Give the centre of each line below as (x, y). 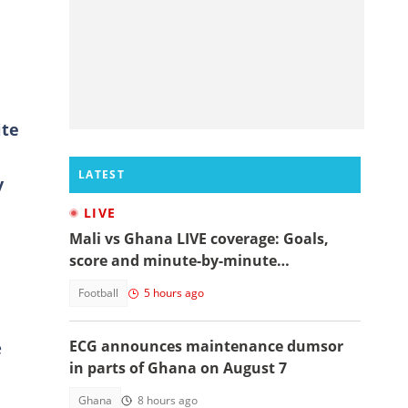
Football (98, 293)
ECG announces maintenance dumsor (206, 346)
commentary (116, 282)
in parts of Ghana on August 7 (178, 368)
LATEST (102, 174)
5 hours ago (174, 293)
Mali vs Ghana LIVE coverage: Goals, (199, 239)
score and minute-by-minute (173, 260)
